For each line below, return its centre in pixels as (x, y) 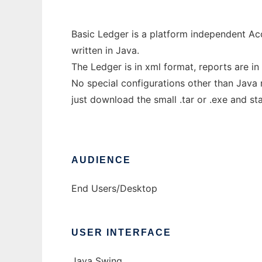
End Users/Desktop (114, 189)
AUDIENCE (101, 160)
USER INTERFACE (121, 233)
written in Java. (105, 51)
